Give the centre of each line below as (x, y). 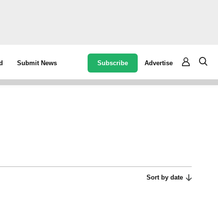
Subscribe (113, 63)
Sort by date (165, 177)
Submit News (37, 63)
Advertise (159, 63)
